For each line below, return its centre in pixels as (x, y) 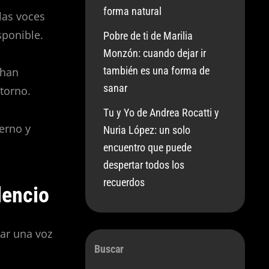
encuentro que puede (148, 147)
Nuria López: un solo (147, 130)
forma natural (133, 11)
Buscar (109, 249)
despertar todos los (144, 165)
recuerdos (124, 182)
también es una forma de (157, 71)
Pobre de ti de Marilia (148, 36)
